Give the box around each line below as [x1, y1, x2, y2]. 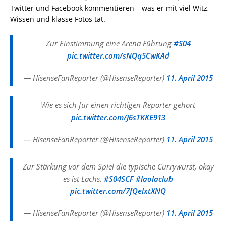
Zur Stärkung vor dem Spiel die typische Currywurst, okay [22, 161, 214, 172]
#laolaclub [136, 174, 173, 184]
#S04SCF [104, 174, 134, 184]
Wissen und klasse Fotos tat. [10, 14, 105, 24]
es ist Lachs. [63, 174, 104, 184]
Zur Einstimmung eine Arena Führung [45, 38, 174, 48]
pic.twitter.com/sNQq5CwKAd [67, 50, 169, 61]
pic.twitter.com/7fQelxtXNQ [70, 186, 166, 196]
